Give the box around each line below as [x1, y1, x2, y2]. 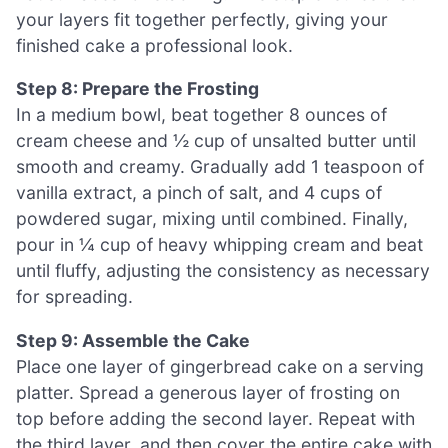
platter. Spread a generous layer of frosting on [16, 381, 400, 403]
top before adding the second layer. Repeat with [16, 407, 415, 429]
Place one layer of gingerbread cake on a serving [16, 355, 424, 377]
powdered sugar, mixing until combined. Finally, [16, 208, 408, 230]
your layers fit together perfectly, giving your [16, 8, 388, 30]
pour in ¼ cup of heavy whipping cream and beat [16, 234, 423, 256]
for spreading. [16, 286, 133, 308]
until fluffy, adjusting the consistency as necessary [16, 260, 430, 282]
